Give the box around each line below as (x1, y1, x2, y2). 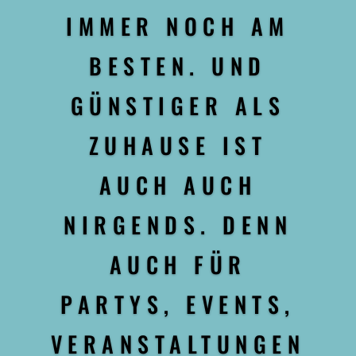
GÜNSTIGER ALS (70, 89, 286, 122)
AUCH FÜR (109, 248, 247, 281)
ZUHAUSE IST (88, 129, 268, 162)
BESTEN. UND (89, 49, 267, 83)
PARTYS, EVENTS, (60, 288, 296, 321)
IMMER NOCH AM (66, 10, 290, 43)
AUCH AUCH (99, 168, 257, 202)
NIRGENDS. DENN (64, 208, 292, 242)
